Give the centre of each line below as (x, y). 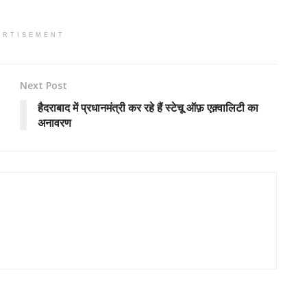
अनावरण (54, 123)
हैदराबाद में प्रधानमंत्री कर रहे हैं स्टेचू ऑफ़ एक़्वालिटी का (148, 108)
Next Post (44, 86)
